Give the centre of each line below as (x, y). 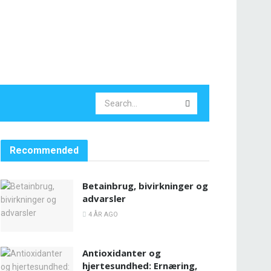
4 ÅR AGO (102, 214)
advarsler (104, 198)
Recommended (44, 150)
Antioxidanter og (122, 253)
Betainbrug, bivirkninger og (145, 186)
